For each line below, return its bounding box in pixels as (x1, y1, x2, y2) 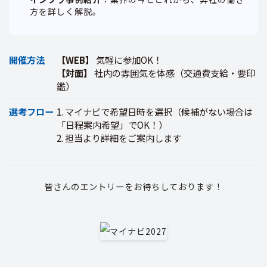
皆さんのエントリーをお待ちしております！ (44, 180, 223, 193)
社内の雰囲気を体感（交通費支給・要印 (92, 66, 255, 79)
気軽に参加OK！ (94, 53, 162, 66)
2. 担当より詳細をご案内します (57, 131, 181, 144)
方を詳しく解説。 (30, 5, 101, 17)
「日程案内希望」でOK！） (57, 118, 167, 131)
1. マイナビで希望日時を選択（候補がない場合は (57, 105, 253, 118)
